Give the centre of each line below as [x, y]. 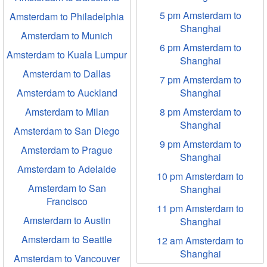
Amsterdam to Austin [67, 220]
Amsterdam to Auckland [67, 93]
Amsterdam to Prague [67, 150]
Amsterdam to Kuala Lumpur [67, 55]
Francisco [67, 201]
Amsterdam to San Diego [67, 131]
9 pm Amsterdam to [200, 144]
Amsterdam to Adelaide [67, 169]
